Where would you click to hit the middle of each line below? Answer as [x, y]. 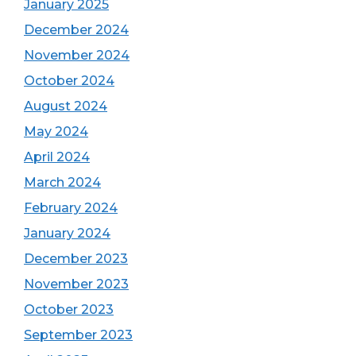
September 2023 [78, 335]
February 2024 [71, 208]
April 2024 [57, 157]
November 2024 [77, 55]
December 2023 [76, 259]
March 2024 [62, 182]
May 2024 [56, 132]
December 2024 [76, 30]
